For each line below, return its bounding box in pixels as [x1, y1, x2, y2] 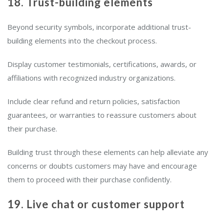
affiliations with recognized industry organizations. [7, 73, 175, 83]
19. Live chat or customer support [7, 197, 187, 211]
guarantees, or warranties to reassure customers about [7, 110, 197, 120]
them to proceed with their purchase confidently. [7, 175, 174, 185]
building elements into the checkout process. [7, 36, 161, 46]
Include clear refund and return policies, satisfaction [7, 96, 180, 107]
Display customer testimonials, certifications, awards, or [7, 59, 197, 69]
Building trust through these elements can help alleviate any [7, 147, 208, 157]
